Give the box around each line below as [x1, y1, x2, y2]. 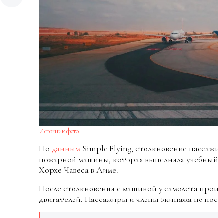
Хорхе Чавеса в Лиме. [39, 164, 118, 176]
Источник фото [39, 127, 79, 136]
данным [52, 143, 80, 154]
